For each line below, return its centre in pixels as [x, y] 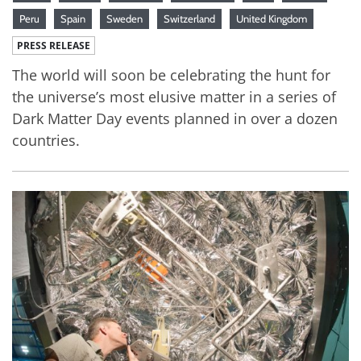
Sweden [124, 18]
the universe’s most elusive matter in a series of [174, 96]
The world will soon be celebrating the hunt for [171, 75]
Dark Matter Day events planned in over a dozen [175, 118]
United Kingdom [272, 18]
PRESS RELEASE [54, 45]
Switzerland [189, 18]
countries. [46, 140]
